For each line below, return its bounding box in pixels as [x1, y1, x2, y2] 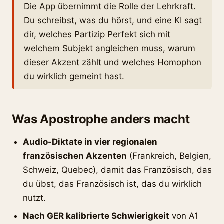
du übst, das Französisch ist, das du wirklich [23, 179, 202, 189]
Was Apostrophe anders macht [12, 112, 190, 126]
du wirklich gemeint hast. [24, 71, 124, 81]
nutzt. [23, 193, 46, 203]
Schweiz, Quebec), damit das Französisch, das [23, 165, 212, 175]
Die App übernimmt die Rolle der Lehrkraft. [24, 1, 196, 11]
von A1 [169, 211, 198, 221]
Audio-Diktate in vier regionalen [23, 137, 157, 147]
